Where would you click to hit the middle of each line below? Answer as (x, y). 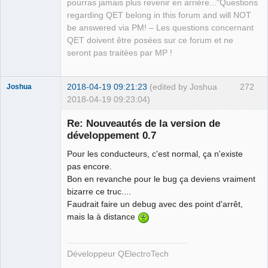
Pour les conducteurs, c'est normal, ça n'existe (155, 153)
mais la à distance (102, 216)
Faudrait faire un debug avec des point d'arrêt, (155, 204)
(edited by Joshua (183, 86)
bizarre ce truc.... (99, 191)
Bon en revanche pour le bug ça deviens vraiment (161, 179)
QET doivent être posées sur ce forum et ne (150, 40)
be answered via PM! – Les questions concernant (160, 28)
